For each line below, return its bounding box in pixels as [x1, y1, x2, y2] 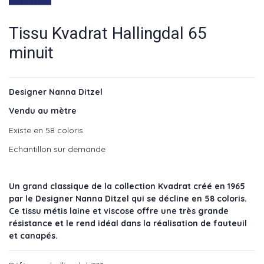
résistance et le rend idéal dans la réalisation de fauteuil [9, 217, 247, 229]
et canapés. [9, 230, 58, 241]
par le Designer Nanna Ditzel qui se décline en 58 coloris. [9, 193, 247, 204]
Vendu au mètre [9, 105, 77, 117]
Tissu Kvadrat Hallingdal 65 [9, 23, 207, 43]
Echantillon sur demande [9, 143, 105, 154]
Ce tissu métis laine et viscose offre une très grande [9, 205, 229, 216]
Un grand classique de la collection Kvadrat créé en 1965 [9, 180, 245, 192]
